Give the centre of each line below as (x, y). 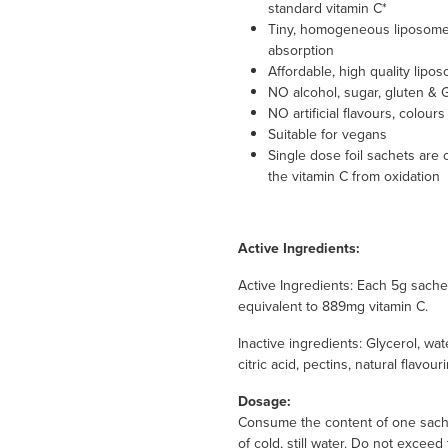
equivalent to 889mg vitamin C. (332, 306)
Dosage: (264, 401)
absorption (300, 50)
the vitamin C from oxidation (353, 176)
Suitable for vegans (327, 134)
